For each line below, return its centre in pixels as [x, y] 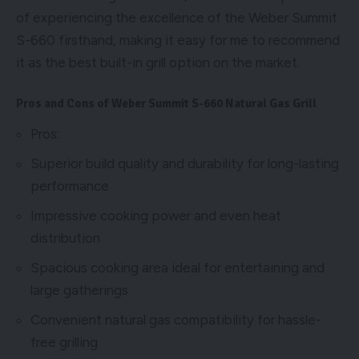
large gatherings [79, 290]
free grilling [64, 342]
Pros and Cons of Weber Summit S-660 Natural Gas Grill [166, 104]
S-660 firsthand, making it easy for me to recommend [178, 40]
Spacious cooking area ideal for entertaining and [177, 267]
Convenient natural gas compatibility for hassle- [176, 319]
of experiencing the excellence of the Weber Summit [177, 18]
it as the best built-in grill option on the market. [158, 63]
